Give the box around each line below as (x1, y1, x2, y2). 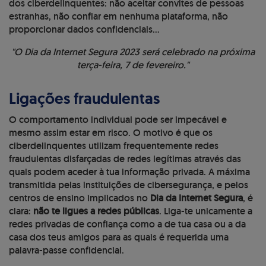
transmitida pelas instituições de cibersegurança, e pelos (9, 179, 248, 192)
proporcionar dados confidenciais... (9, 23, 160, 36)
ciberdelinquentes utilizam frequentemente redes (9, 140, 218, 153)
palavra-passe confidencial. (9, 244, 124, 257)
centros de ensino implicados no (9, 192, 150, 205)
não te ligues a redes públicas (33, 205, 159, 218)
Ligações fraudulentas (9, 88, 160, 109)
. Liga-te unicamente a (159, 205, 252, 218)
